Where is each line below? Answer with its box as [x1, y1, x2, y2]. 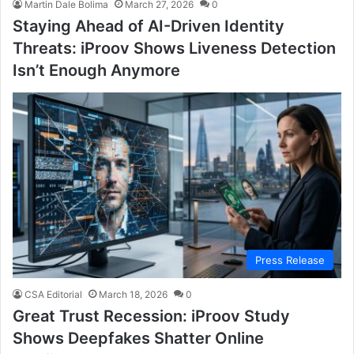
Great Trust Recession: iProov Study [13, 306, 290, 326]
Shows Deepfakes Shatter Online [13, 328, 264, 348]
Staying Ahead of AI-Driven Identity [13, 16, 284, 36]
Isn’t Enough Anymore [13, 60, 180, 80]
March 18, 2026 [99, 288, 168, 300]
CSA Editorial [24, 288, 82, 300]
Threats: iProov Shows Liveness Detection [13, 38, 336, 58]
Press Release [255, 253, 325, 266]
